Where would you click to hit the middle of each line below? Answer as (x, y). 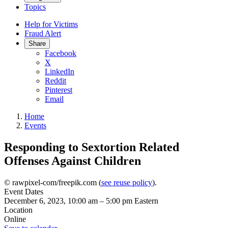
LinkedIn (60, 72)
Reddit (55, 81)
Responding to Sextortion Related (92, 147)
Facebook (61, 53)
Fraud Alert (43, 33)
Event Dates (24, 191)
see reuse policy (127, 182)
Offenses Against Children (73, 161)
